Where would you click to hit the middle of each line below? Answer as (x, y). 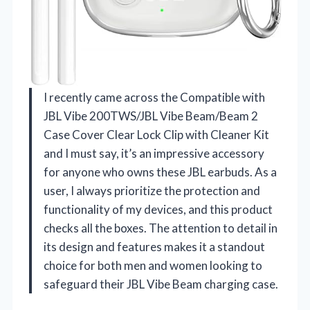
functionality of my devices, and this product (158, 209)
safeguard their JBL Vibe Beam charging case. (161, 284)
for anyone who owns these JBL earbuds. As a (160, 172)
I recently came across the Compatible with (154, 97)
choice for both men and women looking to (153, 265)
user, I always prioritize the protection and (152, 190)
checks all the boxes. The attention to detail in (161, 228)
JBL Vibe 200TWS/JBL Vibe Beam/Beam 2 (151, 116)
